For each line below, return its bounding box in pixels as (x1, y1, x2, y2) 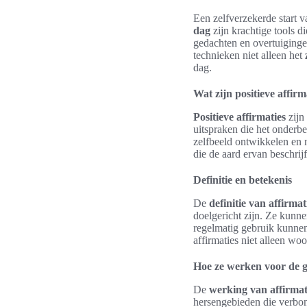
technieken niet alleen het (193, 49, 305, 61)
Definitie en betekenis (193, 174, 292, 186)
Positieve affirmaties (193, 111, 286, 123)
